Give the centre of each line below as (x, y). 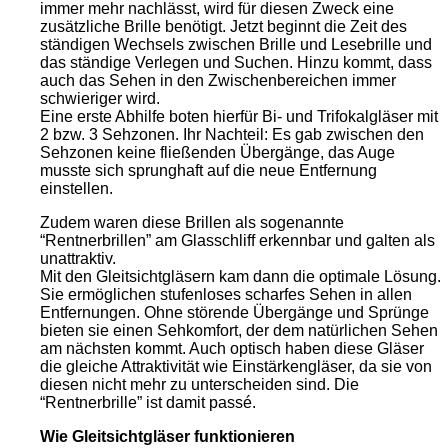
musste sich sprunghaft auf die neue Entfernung (208, 171)
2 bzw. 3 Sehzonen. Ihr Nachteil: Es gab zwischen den (232, 135)
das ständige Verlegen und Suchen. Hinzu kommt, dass (236, 63)
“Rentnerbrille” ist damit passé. (148, 403)
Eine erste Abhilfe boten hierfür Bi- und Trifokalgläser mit (239, 117)
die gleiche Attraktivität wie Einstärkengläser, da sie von (236, 367)
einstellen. (76, 189)
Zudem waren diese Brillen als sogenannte (192, 223)
